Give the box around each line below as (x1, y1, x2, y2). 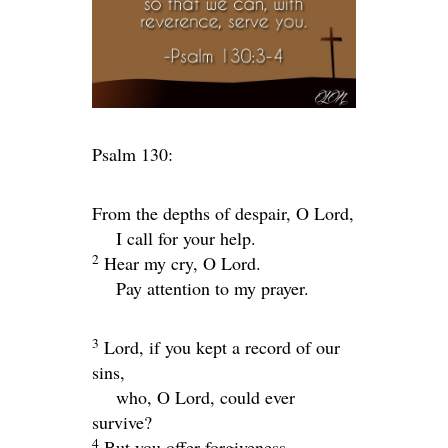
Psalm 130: (92, 141, 173, 166)
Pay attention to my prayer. (116, 275, 309, 300)
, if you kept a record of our (139, 334, 340, 359)
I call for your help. (116, 225, 256, 250)
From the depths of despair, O (92, 200, 314, 225)
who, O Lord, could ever (116, 384, 295, 409)
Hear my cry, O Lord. (104, 250, 261, 275)
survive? (92, 409, 152, 434)
